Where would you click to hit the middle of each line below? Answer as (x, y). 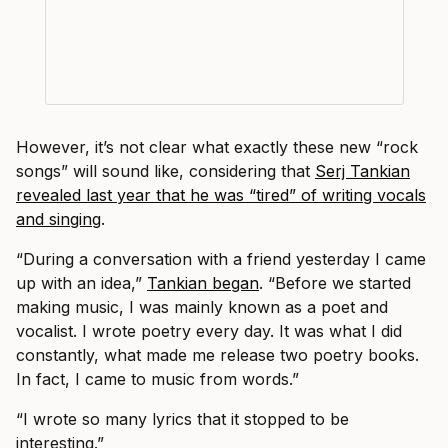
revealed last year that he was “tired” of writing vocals (221, 194)
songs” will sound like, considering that (165, 170)
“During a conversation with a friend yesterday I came (221, 258)
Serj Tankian (362, 170)
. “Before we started (335, 282)
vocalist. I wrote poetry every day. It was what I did (209, 330)
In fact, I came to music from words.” (157, 378)
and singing (58, 218)
